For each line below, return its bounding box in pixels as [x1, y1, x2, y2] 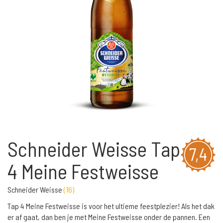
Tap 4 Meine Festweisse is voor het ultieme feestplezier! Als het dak [7, 201, 215, 211]
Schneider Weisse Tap [7, 136, 180, 161]
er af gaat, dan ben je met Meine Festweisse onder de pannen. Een [7, 212, 210, 222]
